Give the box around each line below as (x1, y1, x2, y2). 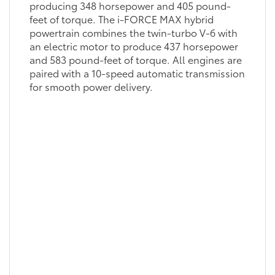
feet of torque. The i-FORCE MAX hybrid (29, 11, 214, 26)
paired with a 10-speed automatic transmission (29, 65, 245, 80)
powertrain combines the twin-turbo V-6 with (29, 25, 238, 39)
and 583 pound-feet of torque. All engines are (29, 52, 242, 66)
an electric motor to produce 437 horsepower (29, 38, 238, 53)
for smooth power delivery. (29, 79, 153, 93)
